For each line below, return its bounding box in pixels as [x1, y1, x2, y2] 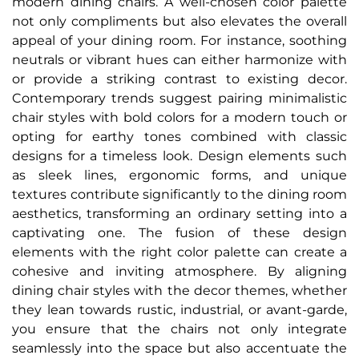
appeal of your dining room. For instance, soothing [12, 33, 347, 49]
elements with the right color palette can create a [12, 244, 347, 260]
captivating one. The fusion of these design [12, 225, 347, 241]
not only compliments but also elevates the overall [12, 14, 347, 30]
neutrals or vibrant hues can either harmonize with [12, 52, 347, 68]
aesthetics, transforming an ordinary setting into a [12, 206, 347, 222]
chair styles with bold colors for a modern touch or [12, 110, 347, 126]
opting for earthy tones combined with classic [12, 129, 347, 145]
